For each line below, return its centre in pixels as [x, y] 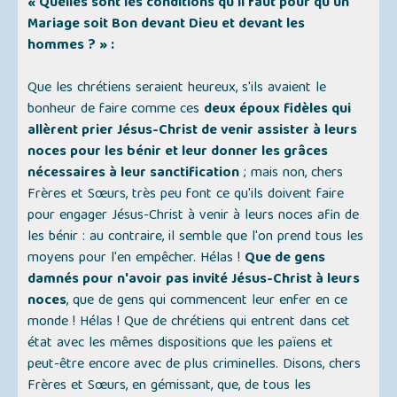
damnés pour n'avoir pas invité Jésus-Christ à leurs [194, 280]
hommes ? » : [71, 47]
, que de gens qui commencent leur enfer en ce [207, 302]
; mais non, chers [292, 174]
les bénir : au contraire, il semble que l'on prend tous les [196, 238]
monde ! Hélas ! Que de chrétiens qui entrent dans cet [189, 323]
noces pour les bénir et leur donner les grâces [178, 153]
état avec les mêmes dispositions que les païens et [181, 344]
